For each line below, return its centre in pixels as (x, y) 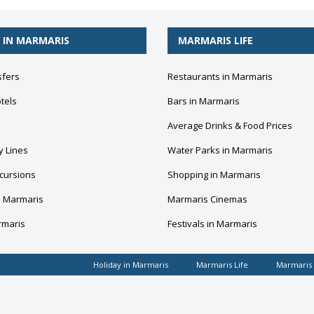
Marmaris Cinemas (208, 199)
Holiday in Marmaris (131, 265)
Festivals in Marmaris (213, 224)
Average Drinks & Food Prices (230, 125)
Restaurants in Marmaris (220, 76)
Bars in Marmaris (204, 101)
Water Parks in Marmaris (220, 150)
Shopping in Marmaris (214, 175)
